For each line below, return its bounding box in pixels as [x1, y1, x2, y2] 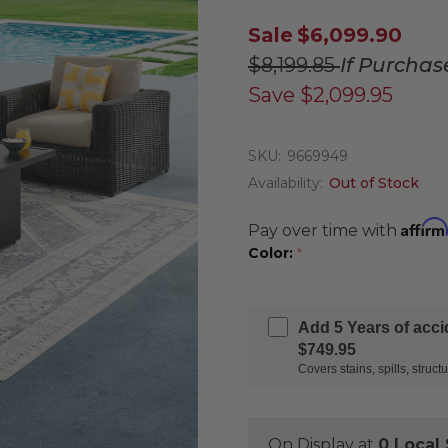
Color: [248, 244, 297, 263]
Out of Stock [329, 174, 419, 193]
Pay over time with [248, 221, 401, 241]
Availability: [248, 174, 323, 193]
